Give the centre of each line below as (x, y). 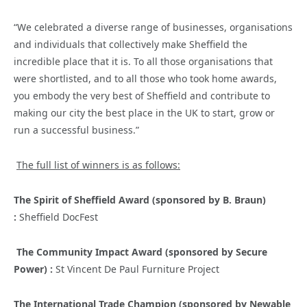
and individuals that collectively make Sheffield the (131, 45)
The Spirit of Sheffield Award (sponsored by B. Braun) (140, 200)
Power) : (35, 269)
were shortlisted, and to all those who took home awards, (145, 79)
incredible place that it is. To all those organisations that (143, 62)
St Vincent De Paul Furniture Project (137, 269)
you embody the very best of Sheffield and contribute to (142, 96)
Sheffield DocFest (59, 217)
